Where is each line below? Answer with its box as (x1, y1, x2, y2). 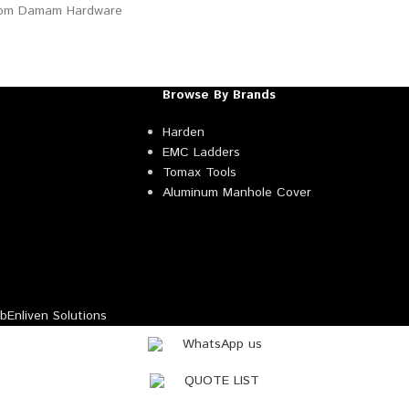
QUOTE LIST (184, 371, 259, 390)
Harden (162, 122, 204, 142)
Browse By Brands (162, 85, 276, 104)
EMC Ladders (162, 142, 240, 162)
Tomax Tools (162, 163, 236, 182)
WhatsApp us (182, 334, 262, 353)
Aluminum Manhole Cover (162, 183, 311, 202)
